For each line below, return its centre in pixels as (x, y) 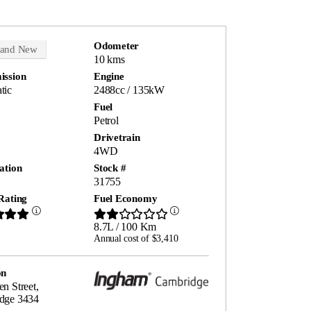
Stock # (110, 168)
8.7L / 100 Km (125, 227)
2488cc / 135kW (129, 90)
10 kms (109, 60)
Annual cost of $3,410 (136, 239)
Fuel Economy (126, 199)
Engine (109, 77)
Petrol (106, 121)
